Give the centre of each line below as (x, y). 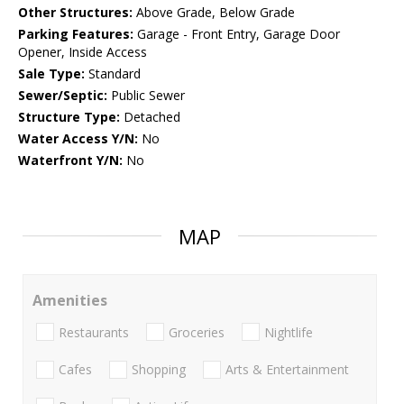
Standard (113, 74)
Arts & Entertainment (287, 369)
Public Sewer (146, 96)
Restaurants (94, 332)
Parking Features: (76, 34)
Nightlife (289, 332)
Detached (150, 117)
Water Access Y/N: (78, 139)
